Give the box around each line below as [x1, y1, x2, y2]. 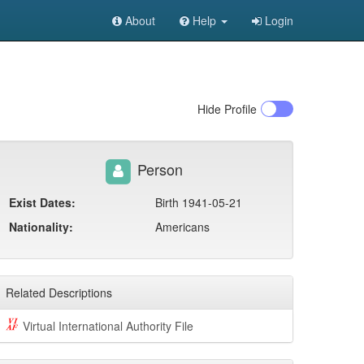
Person [132, 158, 183, 180]
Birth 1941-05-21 [155, 194, 242, 210]
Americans [155, 219, 210, 235]
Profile [221, 101, 257, 117]
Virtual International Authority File [22, 318, 193, 334]
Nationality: [9, 219, 73, 235]
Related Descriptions [6, 284, 112, 301]
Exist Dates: [9, 194, 76, 210]
